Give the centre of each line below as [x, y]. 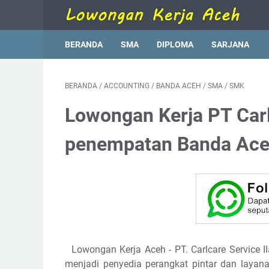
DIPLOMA [175, 44]
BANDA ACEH [179, 86]
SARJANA [230, 44]
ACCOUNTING [127, 86]
